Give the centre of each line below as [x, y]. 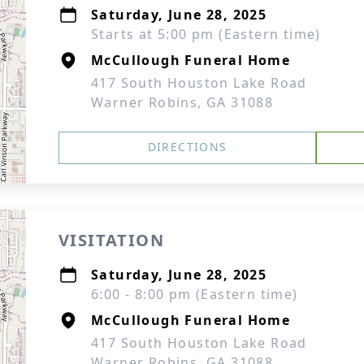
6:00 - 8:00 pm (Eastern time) [195, 294]
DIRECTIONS [187, 147]
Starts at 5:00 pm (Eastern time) [206, 34]
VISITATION [111, 240]
